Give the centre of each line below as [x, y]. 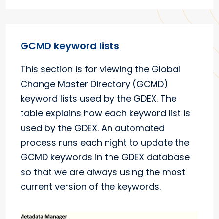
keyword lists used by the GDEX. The [99, 99]
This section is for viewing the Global [100, 69]
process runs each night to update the [105, 143]
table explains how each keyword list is [105, 113]
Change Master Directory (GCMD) [94, 84]
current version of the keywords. [91, 187]
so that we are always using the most [103, 172]
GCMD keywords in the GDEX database [105, 157]
